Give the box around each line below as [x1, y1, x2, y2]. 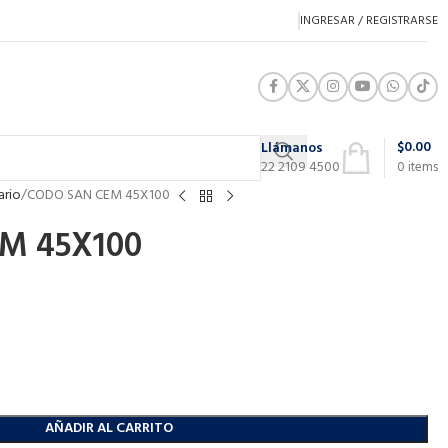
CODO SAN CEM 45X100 [26, 184, 170, 207]
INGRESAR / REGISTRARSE [300, 10, 438, 31]
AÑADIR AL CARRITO [45, 417, 174, 440]
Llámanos [261, 136, 323, 160]
